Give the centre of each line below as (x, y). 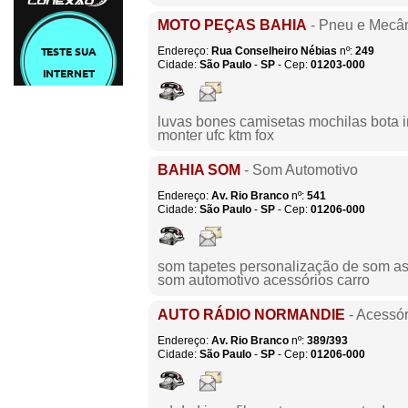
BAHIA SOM (199, 170)
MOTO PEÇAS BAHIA (232, 25)
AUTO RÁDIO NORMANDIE (251, 315)
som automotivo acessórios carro (264, 280)
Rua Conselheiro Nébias (274, 51)
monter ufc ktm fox (216, 135)
